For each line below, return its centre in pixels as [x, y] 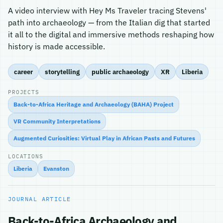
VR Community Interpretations [57, 121]
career [23, 71]
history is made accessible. [56, 46]
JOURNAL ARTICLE [40, 199]
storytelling [62, 71]
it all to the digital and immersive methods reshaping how [111, 34]
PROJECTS [24, 92]
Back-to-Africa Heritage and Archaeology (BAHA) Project [94, 104]
